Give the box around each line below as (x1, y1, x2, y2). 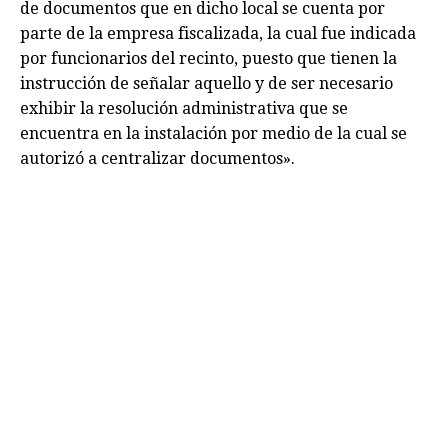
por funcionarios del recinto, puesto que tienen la (20, 49, 397, 69)
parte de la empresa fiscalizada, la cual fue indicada (20, 24, 416, 44)
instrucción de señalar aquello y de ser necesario (20, 74, 393, 94)
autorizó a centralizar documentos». (20, 149, 295, 169)
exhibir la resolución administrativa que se (20, 99, 348, 119)
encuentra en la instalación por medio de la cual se (20, 124, 407, 144)
